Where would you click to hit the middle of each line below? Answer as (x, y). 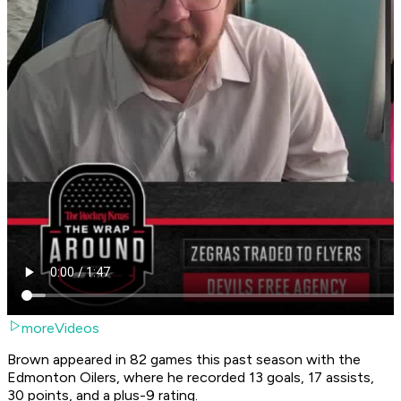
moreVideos (60, 328)
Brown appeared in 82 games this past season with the (184, 360)
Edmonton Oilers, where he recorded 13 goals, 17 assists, (191, 378)
